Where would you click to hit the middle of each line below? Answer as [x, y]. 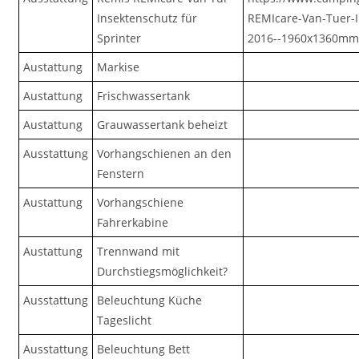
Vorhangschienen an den [165, 153]
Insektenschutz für [147, 18]
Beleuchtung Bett [144, 349]
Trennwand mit [139, 251]
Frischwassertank [144, 96]
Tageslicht [125, 320]
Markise [119, 67]
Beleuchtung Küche [150, 300]
